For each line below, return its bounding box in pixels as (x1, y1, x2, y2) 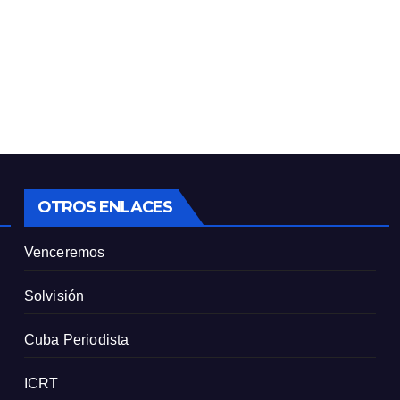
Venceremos (23, 245, 105, 261)
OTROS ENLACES (37, 197, 172, 218)
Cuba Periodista (23, 332, 129, 348)
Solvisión (23, 288, 85, 304)
